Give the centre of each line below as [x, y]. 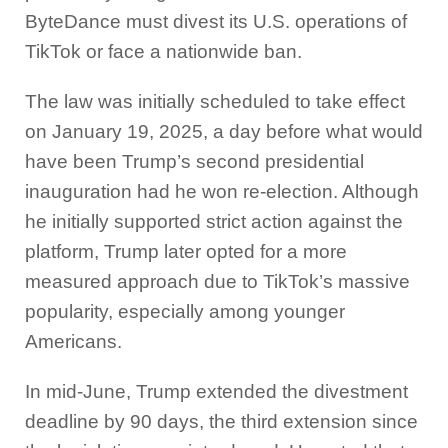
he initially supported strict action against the [214, 221]
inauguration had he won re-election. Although [222, 191]
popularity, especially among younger [185, 311]
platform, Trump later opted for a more [186, 251]
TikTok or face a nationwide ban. [163, 51]
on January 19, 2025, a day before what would [224, 131]
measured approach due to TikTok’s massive [217, 281]
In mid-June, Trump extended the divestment [216, 391]
